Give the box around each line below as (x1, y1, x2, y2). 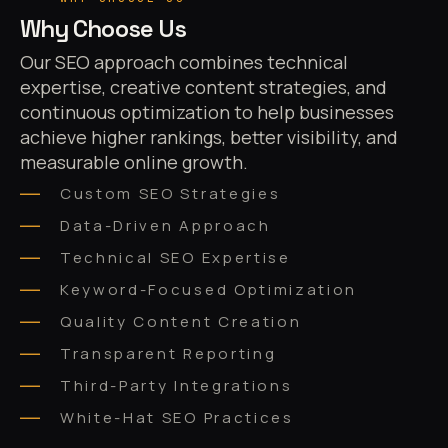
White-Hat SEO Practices (60, 407, 294, 429)
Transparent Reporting (60, 343, 277, 365)
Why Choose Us (20, 13, 187, 45)
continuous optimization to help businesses (20, 100, 394, 125)
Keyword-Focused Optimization (60, 279, 358, 301)
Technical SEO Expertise (60, 247, 291, 269)
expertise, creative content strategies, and (20, 75, 387, 100)
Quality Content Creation (60, 311, 302, 333)
